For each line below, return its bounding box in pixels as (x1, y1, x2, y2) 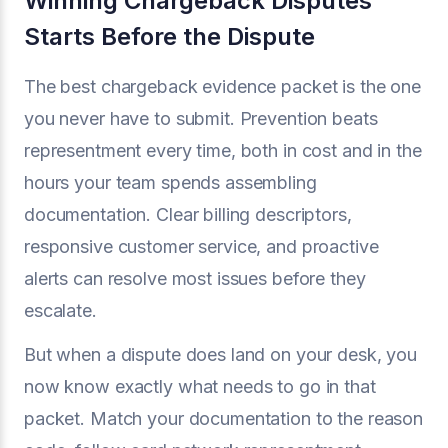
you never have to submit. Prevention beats (24, 108, 378, 129)
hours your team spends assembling (24, 172, 317, 193)
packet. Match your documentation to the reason (24, 408, 424, 429)
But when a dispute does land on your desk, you (24, 344, 418, 365)
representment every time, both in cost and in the (24, 140, 422, 161)
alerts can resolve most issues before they (24, 268, 366, 289)
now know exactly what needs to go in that (24, 376, 376, 397)
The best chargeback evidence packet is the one (24, 76, 422, 97)
